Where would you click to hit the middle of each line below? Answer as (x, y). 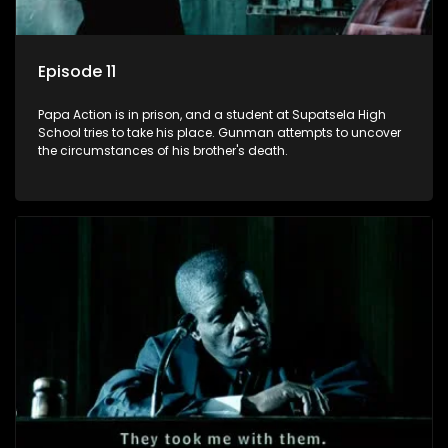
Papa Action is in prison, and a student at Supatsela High (212, 115)
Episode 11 (77, 72)
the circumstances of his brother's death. (163, 151)
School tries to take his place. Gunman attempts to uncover (219, 133)
